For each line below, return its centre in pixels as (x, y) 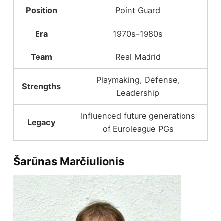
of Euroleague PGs (138, 129)
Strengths (41, 87)
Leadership (138, 93)
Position (41, 11)
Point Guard (138, 11)
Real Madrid (138, 57)
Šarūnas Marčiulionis (69, 161)
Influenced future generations (138, 116)
